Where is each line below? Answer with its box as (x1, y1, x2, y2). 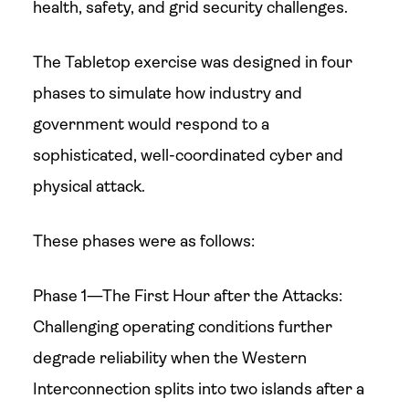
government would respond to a (32, 115, 269, 133)
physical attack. (32, 177, 145, 195)
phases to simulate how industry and (32, 84, 302, 102)
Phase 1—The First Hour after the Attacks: (32, 287, 342, 305)
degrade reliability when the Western (32, 349, 307, 367)
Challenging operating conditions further (32, 318, 332, 336)
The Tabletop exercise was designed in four (32, 53, 352, 71)
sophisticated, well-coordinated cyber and (32, 146, 343, 164)
